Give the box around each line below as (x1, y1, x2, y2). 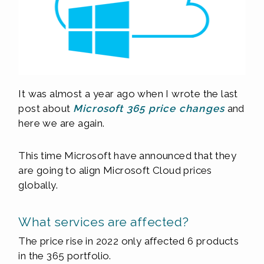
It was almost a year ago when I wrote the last (18, 88, 238, 100)
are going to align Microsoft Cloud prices (18, 164, 212, 176)
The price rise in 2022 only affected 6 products (18, 235, 239, 247)
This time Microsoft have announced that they (18, 150, 236, 161)
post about (18, 103, 73, 114)
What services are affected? (18, 214, 189, 229)
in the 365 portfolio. (18, 250, 111, 262)
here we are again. (18, 117, 105, 129)
